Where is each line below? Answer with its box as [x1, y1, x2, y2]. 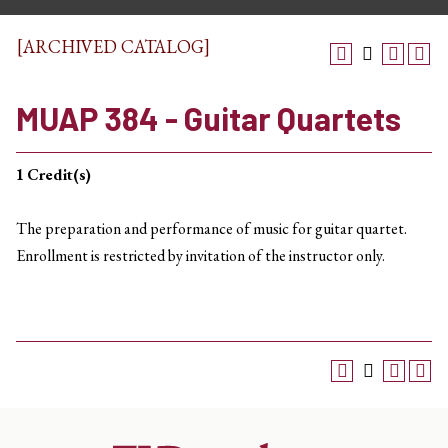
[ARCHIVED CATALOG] [17, 35, 210, 58]
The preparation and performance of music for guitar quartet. [16, 218, 407, 239]
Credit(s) [27, 164, 91, 185]
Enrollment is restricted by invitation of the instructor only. [16, 245, 385, 266]
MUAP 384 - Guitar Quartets [16, 99, 401, 137]
